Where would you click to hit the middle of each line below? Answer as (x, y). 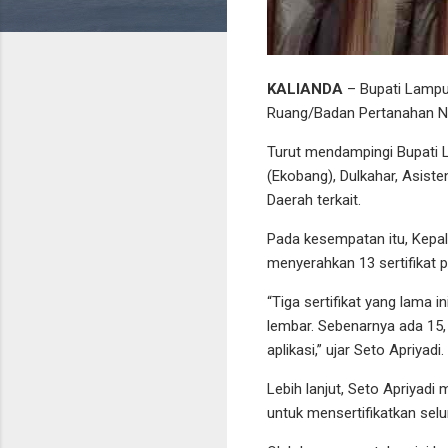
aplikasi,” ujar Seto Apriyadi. (355, 349)
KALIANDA (307, 88)
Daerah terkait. (314, 199)
